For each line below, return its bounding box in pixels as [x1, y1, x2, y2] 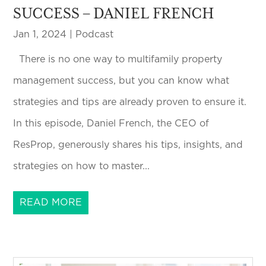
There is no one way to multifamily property [13, 54, 223, 64]
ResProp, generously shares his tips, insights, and [13, 140, 243, 150]
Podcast [75, 29, 114, 39]
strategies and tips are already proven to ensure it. [13, 97, 247, 107]
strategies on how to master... [13, 161, 150, 171]
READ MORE [20, 197, 83, 207]
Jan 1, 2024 [13, 29, 67, 39]
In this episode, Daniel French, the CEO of [13, 118, 210, 128]
